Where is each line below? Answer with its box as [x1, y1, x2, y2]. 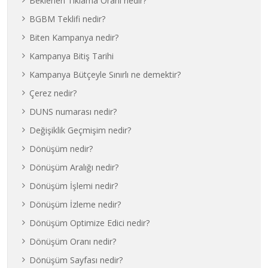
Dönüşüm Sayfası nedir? [29, 254, 123, 266]
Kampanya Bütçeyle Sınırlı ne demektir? [29, 69, 181, 80]
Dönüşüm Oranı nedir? [29, 236, 117, 247]
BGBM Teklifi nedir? [29, 13, 106, 25]
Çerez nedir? [29, 87, 77, 99]
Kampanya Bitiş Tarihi [29, 50, 114, 62]
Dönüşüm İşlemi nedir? [29, 180, 118, 191]
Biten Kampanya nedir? [29, 32, 119, 43]
